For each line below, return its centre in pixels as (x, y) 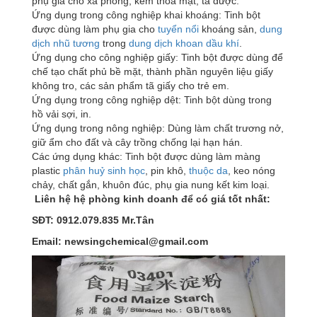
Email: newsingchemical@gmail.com (120, 242)
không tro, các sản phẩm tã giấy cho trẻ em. (131, 86)
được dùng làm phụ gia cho (95, 29)
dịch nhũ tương (66, 44)
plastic (47, 171)
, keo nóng (252, 171)
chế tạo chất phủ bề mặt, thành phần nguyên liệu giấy (152, 72)
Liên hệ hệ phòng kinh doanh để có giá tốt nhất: (152, 199)
